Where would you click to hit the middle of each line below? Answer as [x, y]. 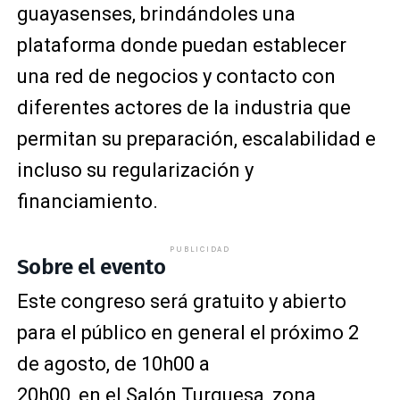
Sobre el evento [91, 267]
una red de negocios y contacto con [176, 76]
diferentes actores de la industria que [183, 108]
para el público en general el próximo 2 [187, 333]
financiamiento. [87, 201]
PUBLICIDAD [200, 249]
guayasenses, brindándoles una [156, 14]
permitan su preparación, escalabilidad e [196, 139]
